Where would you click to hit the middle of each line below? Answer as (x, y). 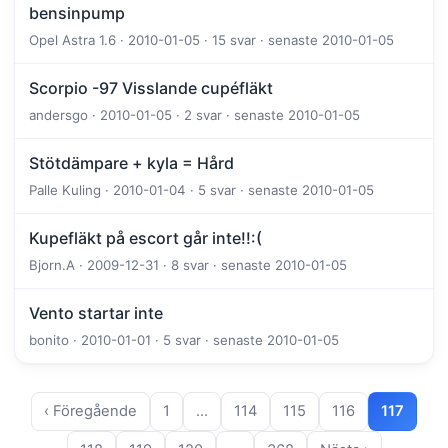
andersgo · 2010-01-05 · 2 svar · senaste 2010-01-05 (194, 115)
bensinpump (77, 13)
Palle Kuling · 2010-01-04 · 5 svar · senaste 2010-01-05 (201, 190)
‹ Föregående (90, 411)
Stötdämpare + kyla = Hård (131, 163)
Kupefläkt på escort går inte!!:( (145, 238)
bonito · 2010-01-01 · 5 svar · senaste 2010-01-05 (184, 340)
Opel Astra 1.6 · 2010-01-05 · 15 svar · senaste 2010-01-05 (211, 40)
